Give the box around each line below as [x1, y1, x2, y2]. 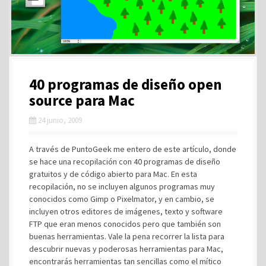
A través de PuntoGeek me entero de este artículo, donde [29, 144, 236, 155]
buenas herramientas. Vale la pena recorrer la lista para [29, 231, 224, 242]
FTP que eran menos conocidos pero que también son [29, 218, 221, 230]
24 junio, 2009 [38, 115, 82, 126]
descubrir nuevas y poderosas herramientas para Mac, [29, 243, 223, 255]
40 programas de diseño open [29, 75, 222, 94]
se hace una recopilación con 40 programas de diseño [29, 156, 220, 167]
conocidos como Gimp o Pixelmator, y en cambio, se [29, 194, 214, 205]
